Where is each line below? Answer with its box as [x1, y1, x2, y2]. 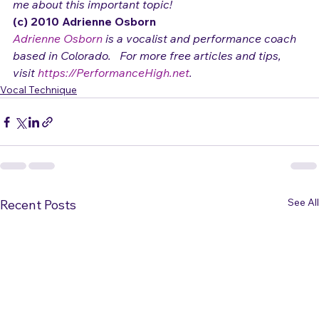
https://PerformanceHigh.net [38, 84, 189, 98]
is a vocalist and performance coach [103, 50, 299, 64]
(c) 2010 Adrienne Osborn [13, 33, 159, 47]
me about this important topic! [13, 16, 172, 30]
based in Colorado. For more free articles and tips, [13, 67, 284, 81]
